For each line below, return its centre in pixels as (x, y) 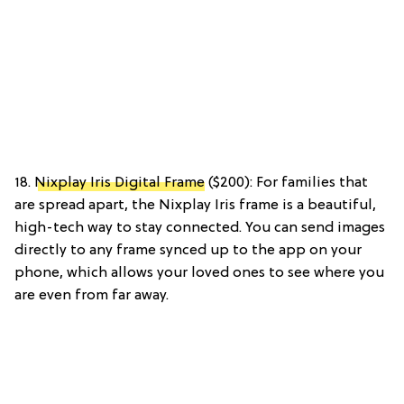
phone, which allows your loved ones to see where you (199, 273)
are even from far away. (92, 295)
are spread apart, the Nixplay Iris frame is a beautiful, (195, 205)
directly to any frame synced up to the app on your (188, 250)
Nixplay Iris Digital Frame (119, 183)
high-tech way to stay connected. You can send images (200, 228)
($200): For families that (286, 183)
